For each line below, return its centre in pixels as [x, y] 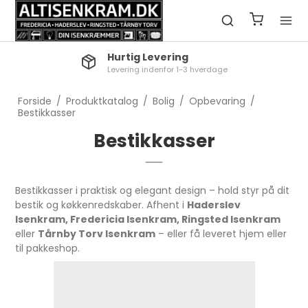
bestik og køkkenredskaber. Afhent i [101, 205]
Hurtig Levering [148, 57]
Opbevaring [217, 101]
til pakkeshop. [48, 248]
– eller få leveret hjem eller [221, 234]
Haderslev [214, 205]
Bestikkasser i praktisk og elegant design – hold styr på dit [153, 190]
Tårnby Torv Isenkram [97, 234]
